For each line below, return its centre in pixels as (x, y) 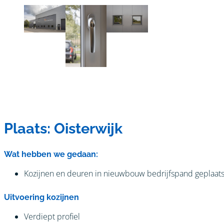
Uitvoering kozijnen (41, 197)
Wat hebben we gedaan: (51, 154)
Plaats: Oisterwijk (63, 129)
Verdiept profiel (52, 216)
